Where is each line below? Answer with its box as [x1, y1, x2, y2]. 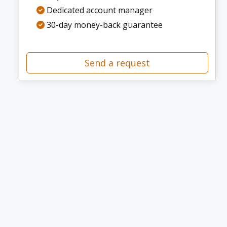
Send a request [85, 57, 150, 69]
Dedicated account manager [44, 5, 153, 16]
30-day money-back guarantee [44, 19, 163, 30]
